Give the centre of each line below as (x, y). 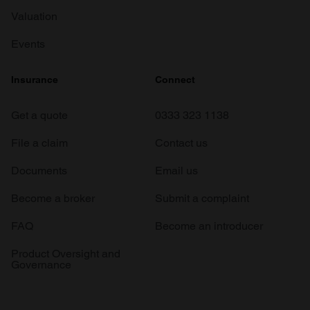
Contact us (181, 143)
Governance (41, 265)
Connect (175, 80)
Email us (176, 171)
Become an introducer (209, 226)
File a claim (39, 143)
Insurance (35, 80)
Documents (39, 171)
